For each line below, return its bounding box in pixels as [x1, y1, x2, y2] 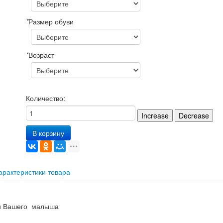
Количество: [25, 93, 65, 103]
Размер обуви [28, 16, 74, 26]
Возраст [28, 50, 54, 60]
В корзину [32, 128, 64, 138]
